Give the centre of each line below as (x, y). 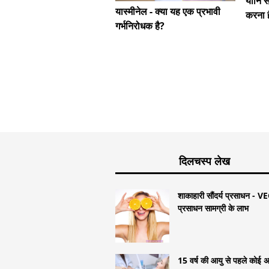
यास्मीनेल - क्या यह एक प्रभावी (168, 11)
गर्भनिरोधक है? (140, 26)
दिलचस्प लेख (205, 161)
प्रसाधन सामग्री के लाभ (213, 208)
